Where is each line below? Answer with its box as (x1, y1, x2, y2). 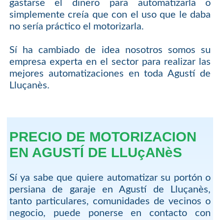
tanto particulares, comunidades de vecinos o (9, 196, 211, 207)
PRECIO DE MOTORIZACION (9, 129, 196, 144)
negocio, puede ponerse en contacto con (9, 208, 211, 219)
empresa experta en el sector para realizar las (9, 56, 211, 67)
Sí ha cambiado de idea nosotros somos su (9, 45, 211, 55)
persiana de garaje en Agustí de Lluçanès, (9, 185, 211, 195)
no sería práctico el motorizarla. (9, 21, 144, 31)
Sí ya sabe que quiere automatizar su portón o (9, 173, 211, 183)
